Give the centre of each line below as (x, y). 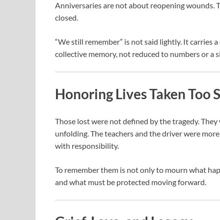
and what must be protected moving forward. (131, 182)
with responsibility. (87, 145)
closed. (67, 18)
